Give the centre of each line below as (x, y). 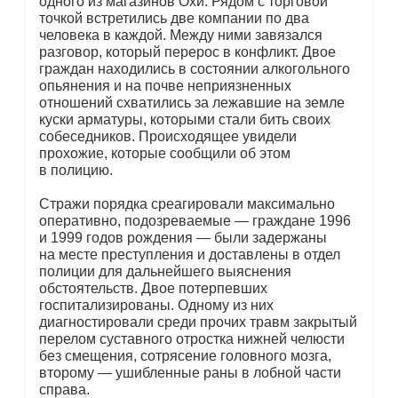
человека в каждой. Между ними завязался (180, 35)
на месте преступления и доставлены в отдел (189, 254)
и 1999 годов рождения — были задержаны (183, 237)
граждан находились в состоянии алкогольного (194, 68)
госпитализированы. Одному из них (156, 305)
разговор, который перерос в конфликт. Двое (187, 52)
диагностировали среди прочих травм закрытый (198, 322)
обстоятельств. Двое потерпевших (153, 288)
